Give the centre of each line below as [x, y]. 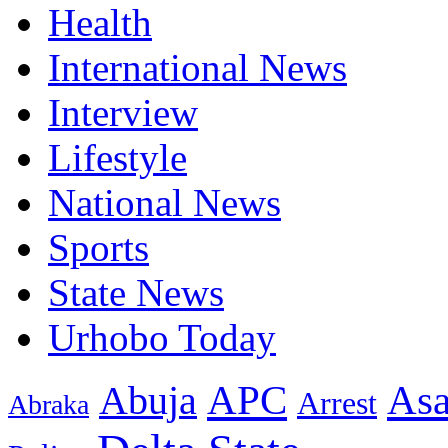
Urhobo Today [162, 338]
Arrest [337, 404]
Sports [98, 248]
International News [197, 68]
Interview [123, 113]
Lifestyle [117, 158]
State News [136, 293]
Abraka [48, 405]
